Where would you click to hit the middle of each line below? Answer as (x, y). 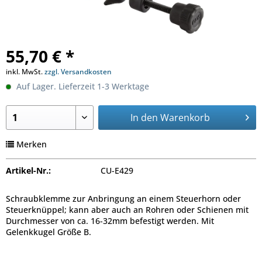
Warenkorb (185, 118)
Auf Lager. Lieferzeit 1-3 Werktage (82, 86)
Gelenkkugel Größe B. (49, 232)
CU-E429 (117, 170)
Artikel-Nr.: (28, 170)
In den (144, 118)
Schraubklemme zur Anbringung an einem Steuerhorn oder (123, 199)
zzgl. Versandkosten (78, 72)
